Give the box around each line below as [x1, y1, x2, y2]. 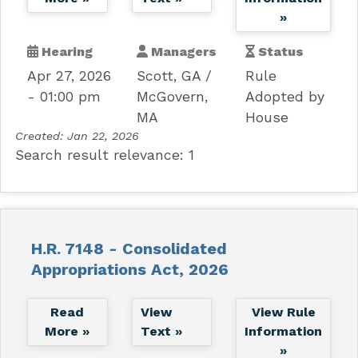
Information [245, 323, 323, 339]
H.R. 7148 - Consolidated [30, 238, 227, 258]
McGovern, [136, 88, 208, 105]
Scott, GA [136, 67, 201, 84]
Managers [147, 43, 217, 59]
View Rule [251, 304, 316, 320]
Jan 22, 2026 [66, 129, 138, 142]
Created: [14, 129, 67, 142]
